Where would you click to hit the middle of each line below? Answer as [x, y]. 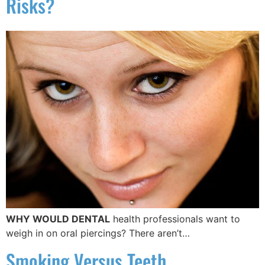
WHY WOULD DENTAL [58, 219]
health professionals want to [175, 219]
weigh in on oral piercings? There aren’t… [98, 233]
